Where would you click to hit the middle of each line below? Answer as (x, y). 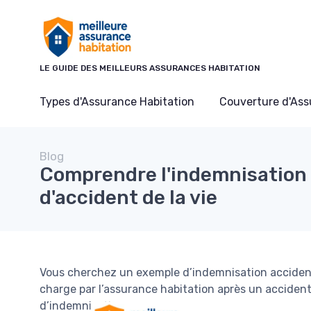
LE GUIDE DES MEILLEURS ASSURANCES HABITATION (150, 68)
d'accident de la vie (128, 197)
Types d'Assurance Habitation (117, 102)
